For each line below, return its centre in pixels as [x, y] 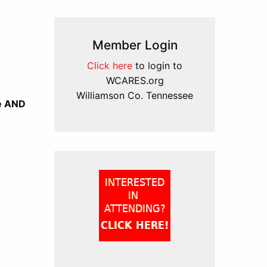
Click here [110, 66]
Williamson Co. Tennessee [135, 95]
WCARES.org [135, 80]
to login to [157, 66]
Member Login [135, 45]
